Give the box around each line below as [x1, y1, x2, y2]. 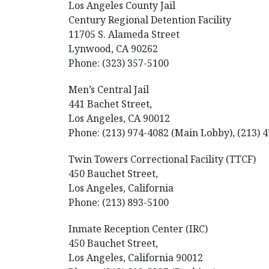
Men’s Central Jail [68, 83, 149, 96]
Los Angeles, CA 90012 [68, 112, 170, 125]
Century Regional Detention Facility [68, 13, 231, 26]
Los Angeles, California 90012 [68, 251, 203, 264]
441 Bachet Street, [68, 97, 152, 110]
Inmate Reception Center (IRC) [68, 222, 208, 235]
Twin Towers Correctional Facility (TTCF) [68, 153, 256, 166]
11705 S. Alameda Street [68, 28, 180, 41]
